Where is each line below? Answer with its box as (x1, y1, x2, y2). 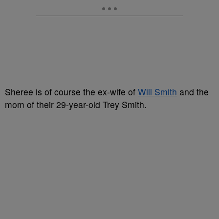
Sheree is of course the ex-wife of (5, 86, 138, 98)
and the (177, 86, 209, 98)
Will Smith (138, 86, 177, 98)
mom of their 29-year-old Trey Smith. (5, 98, 147, 110)
